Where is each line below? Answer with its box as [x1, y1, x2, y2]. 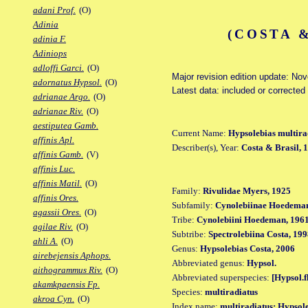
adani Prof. [33, 5, 76, 16]
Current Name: [172, 127, 228, 138]
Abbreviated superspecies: [172, 272, 272, 283]
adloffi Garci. [33, 63, 84, 74]
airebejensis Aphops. [33, 250, 111, 261]
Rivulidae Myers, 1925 [203, 185, 291, 196]
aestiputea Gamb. [33, 120, 98, 131]
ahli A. [33, 236, 58, 247]
